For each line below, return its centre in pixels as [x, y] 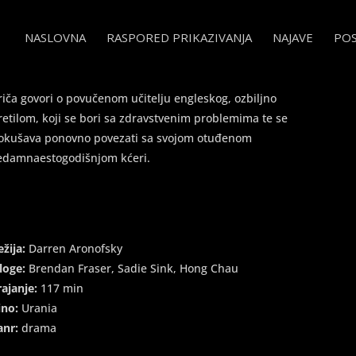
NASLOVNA [55, 37]
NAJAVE [293, 37]
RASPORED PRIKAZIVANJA [179, 37]
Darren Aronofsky [74, 249]
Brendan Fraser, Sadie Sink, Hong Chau [134, 269]
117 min [62, 288]
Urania [38, 308]
